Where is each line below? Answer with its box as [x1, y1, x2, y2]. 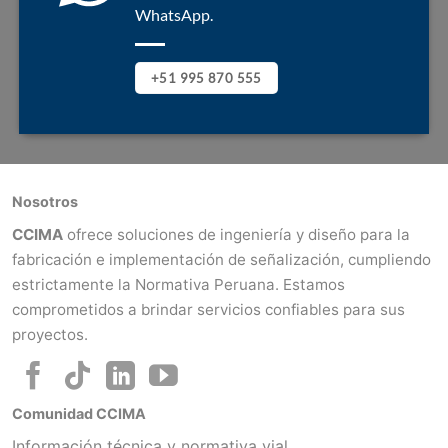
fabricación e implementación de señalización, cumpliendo [12, 249, 431, 269]
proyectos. [12, 324, 88, 344]
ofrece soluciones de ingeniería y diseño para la [67, 224, 410, 244]
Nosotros [12, 192, 78, 210]
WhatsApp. [134, 4, 213, 24]
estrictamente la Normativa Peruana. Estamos [12, 274, 345, 294]
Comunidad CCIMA [12, 404, 146, 422]
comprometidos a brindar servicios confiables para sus [12, 299, 405, 319]
